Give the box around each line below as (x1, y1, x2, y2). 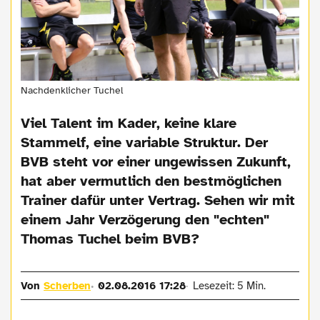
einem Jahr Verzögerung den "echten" (21, 210, 270, 229)
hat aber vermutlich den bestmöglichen (21, 171, 282, 190)
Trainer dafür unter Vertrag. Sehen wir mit (21, 191, 296, 209)
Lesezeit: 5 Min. (192, 279, 266, 292)
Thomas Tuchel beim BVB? (21, 229, 200, 248)
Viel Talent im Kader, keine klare (21, 114, 237, 132)
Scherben (44, 279, 91, 292)
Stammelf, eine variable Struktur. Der (21, 133, 269, 151)
